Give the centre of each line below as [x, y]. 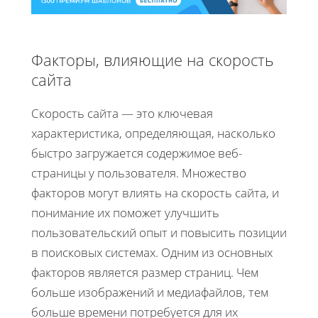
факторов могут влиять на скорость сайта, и [155, 192]
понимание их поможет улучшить [125, 212]
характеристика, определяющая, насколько [153, 133]
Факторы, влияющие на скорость [153, 59]
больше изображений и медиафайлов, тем [150, 292]
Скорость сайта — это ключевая [122, 113]
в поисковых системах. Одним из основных [152, 252]
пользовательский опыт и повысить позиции [159, 232]
